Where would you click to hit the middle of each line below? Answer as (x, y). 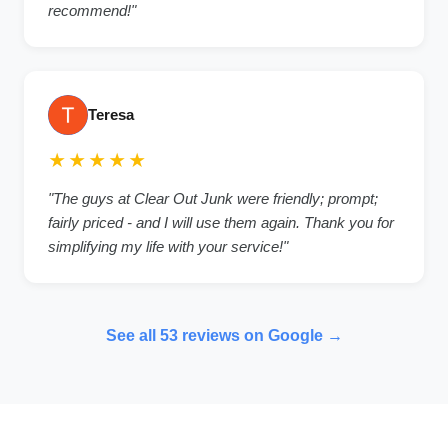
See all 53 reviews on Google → (224, 335)
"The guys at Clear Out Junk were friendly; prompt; (213, 198)
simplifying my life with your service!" (168, 246)
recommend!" (92, 10)
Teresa (111, 114)
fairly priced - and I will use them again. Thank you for (221, 222)
